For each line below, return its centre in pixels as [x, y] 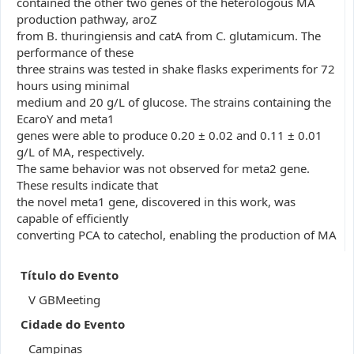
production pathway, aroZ [87, 19]
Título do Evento [70, 275]
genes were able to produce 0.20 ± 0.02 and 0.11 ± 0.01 [169, 135]
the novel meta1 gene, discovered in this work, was [156, 201]
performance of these [75, 52]
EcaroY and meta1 [66, 119]
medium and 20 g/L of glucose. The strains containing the [174, 102]
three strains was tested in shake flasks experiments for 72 [176, 69]
